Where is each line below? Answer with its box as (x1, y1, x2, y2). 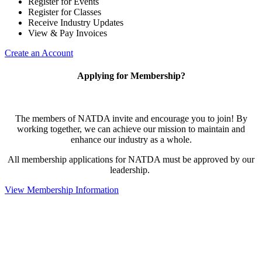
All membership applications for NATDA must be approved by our (8, 154, 254, 165)
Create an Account (5, 47, 73, 58)
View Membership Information (5, 185, 119, 195)
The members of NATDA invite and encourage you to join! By (15, 113, 247, 124)
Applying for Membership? (77, 70, 185, 81)
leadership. (110, 165, 152, 175)
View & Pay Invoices (28, 27, 107, 38)
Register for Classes (28, 6, 101, 17)
